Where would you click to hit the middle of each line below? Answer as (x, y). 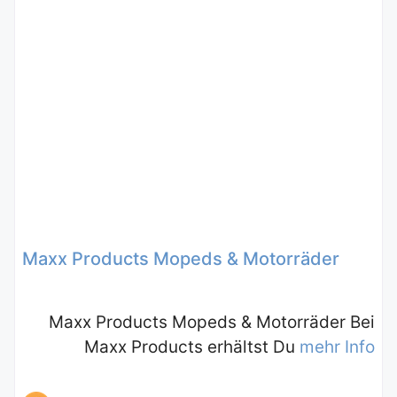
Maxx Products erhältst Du (192, 346)
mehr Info (337, 346)
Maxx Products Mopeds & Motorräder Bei (212, 322)
